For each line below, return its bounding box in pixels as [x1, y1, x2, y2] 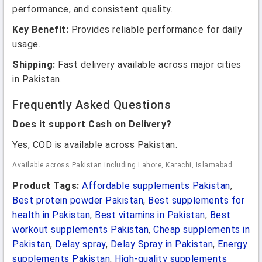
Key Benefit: [12, 24, 68, 35]
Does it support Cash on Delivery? [12, 119, 172, 130]
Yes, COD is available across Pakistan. [12, 139, 177, 150]
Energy [218, 239, 247, 250]
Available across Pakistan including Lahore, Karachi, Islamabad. [12, 161, 235, 169]
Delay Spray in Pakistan [110, 239, 213, 250]
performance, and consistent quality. [12, 4, 173, 15]
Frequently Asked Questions [12, 98, 171, 112]
